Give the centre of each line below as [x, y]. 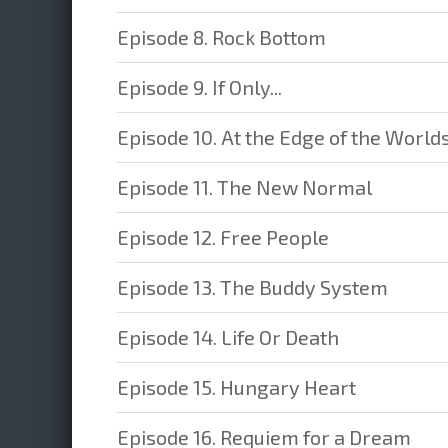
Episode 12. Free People [223, 237]
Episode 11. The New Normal [244, 187]
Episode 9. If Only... [199, 87]
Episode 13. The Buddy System [252, 287]
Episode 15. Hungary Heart [236, 387]
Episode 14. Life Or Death [228, 337]
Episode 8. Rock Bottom [221, 37]
